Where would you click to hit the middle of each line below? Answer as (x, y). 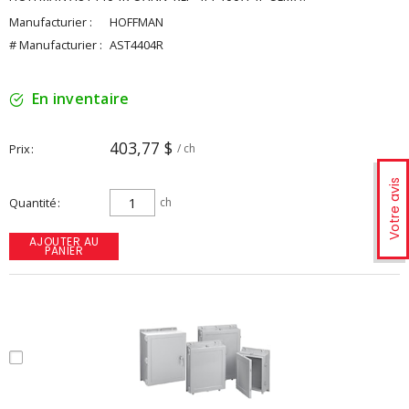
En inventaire (81, 99)
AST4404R (136, 45)
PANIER (64, 251)
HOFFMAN (136, 22)
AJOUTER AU (64, 241)
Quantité (33, 203)
